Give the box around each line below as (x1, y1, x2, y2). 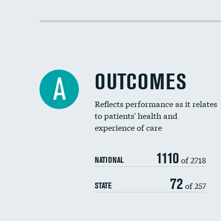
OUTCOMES (95, 69, 186, 94)
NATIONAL (95, 155, 123, 165)
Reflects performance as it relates (95, 98, 217, 109)
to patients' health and (95, 110, 178, 121)
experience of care (95, 121, 162, 133)
